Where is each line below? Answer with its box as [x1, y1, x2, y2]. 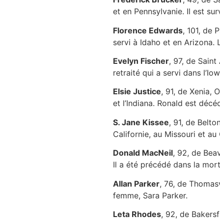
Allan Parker [112, 178, 160, 189]
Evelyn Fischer [112, 55, 169, 66]
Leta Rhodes [112, 209, 161, 219]
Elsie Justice [112, 86, 161, 97]
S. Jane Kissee [112, 117, 169, 127]
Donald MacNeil [112, 148, 173, 158]
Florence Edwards [112, 25, 183, 35]
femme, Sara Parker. [112, 190, 190, 200]
